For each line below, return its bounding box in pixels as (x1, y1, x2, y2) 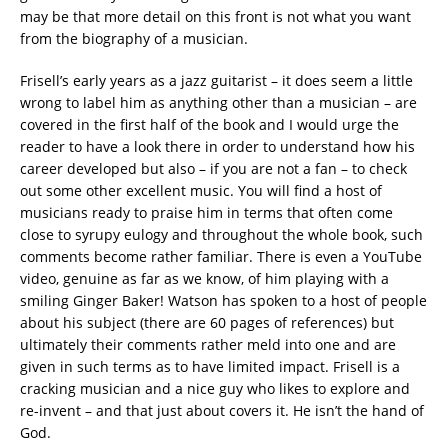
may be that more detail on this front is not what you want (20, 6, 411, 26)
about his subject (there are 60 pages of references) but (20, 312, 394, 332)
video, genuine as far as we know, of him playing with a (20, 268, 389, 288)
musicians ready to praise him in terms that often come (20, 202, 393, 222)
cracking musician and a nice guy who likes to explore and (20, 378, 410, 398)
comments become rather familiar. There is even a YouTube (20, 246, 422, 266)
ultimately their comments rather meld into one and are (20, 334, 396, 354)
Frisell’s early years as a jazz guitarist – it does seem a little (20, 70, 413, 90)
